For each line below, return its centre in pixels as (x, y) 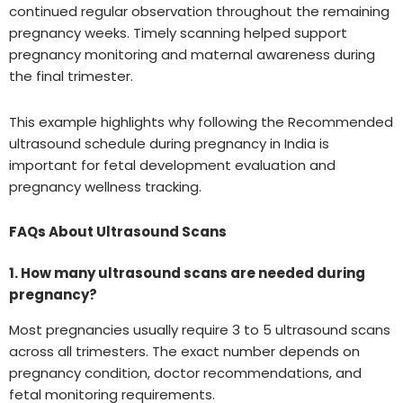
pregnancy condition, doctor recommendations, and (185, 372)
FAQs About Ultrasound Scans (119, 231)
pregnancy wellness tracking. (105, 186)
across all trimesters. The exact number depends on (184, 351)
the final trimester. (71, 76)
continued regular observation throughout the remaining (199, 12)
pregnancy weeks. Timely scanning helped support (178, 33)
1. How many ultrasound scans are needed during (187, 273)
